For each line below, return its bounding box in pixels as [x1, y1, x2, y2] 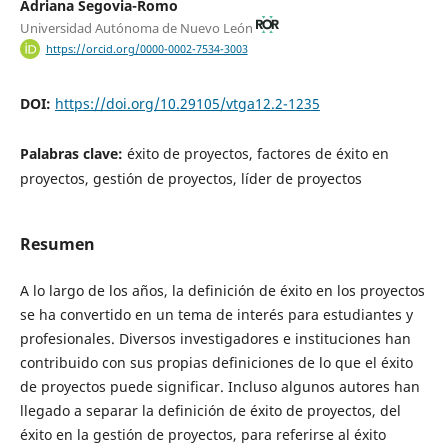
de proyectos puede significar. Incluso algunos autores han [19, 376, 420, 396]
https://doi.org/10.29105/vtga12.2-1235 [54, 93, 320, 113]
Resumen [19, 232, 95, 255]
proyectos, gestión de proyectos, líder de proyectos [19, 168, 362, 188]
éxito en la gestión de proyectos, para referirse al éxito [19, 424, 386, 444]
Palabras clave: [19, 143, 127, 163]
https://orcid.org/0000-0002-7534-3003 [45, 41, 248, 56]
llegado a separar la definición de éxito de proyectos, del [19, 400, 401, 420]
